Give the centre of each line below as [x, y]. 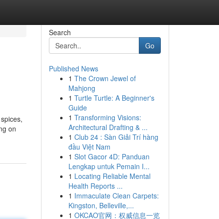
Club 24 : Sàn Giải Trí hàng [116, 137]
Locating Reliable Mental [112, 176]
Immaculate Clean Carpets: [116, 196]
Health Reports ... [95, 186]
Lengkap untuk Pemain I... [109, 166]
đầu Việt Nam [89, 147]
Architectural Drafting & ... [108, 127]
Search [60, 32]
